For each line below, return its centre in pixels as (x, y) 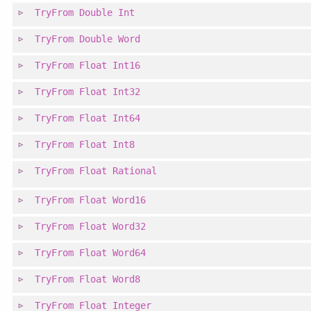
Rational (135, 171)
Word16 (129, 200)
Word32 (129, 227)
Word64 (129, 253)
